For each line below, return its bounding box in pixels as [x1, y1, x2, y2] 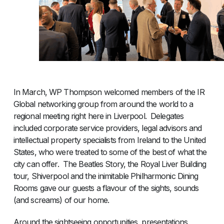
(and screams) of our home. [13, 194, 109, 205]
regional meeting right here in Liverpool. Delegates [13, 110, 184, 121]
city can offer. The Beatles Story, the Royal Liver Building [13, 158, 206, 169]
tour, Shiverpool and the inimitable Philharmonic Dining [13, 170, 198, 181]
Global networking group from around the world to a [13, 98, 193, 109]
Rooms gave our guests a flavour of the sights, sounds [13, 182, 199, 193]
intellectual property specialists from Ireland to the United [13, 134, 206, 145]
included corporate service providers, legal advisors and [13, 122, 202, 133]
